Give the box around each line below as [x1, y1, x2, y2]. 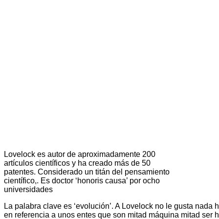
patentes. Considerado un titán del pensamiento [4, 167, 170, 176]
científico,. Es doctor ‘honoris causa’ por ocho [4, 176, 160, 185]
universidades [4, 185, 53, 194]
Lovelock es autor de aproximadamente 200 [4, 150, 155, 158]
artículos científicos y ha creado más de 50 [4, 158, 151, 167]
